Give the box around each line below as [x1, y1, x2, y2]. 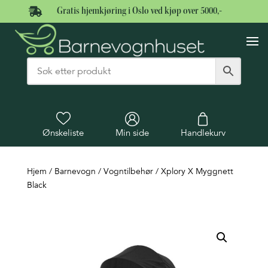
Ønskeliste [42, 127, 84, 139]
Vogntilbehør [103, 166, 153, 177]
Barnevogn [54, 166, 96, 177]
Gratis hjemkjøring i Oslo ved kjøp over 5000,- [56, 7, 222, 16]
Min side [115, 127, 149, 139]
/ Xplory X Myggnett [153, 166, 233, 177]
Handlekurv [180, 127, 226, 139]
